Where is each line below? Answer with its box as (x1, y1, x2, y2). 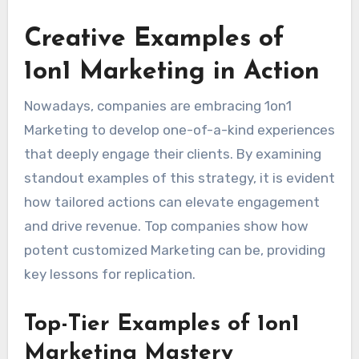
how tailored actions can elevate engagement (23, 194, 320, 211)
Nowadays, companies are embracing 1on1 (23, 98, 292, 115)
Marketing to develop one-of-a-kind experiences (23, 122, 335, 139)
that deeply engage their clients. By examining (23, 146, 321, 163)
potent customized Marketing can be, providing (23, 242, 325, 259)
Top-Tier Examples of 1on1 (23, 313, 300, 337)
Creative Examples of (23, 26, 284, 52)
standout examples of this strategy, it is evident (23, 170, 335, 187)
